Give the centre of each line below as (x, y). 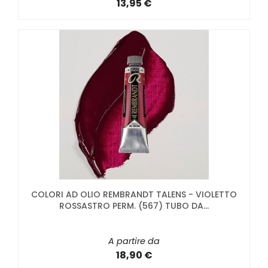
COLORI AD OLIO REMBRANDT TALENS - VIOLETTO (134, 195)
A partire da (134, 241)
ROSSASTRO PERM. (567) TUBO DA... (134, 206)
